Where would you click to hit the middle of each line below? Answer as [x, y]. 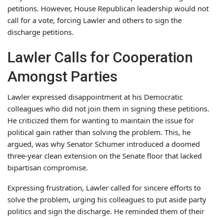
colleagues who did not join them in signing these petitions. [108, 108]
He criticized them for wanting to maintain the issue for [101, 120]
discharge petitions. [41, 32]
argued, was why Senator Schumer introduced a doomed [104, 144]
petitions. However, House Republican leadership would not [108, 8]
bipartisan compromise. [48, 167]
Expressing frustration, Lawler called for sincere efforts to [104, 187]
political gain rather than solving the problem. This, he [99, 132]
